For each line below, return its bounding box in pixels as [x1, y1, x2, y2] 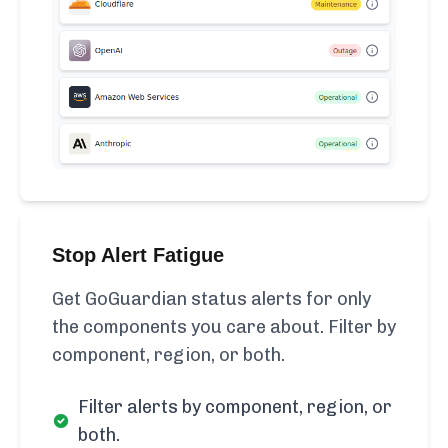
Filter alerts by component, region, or [77, 396, 392, 419]
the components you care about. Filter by [52, 316, 396, 339]
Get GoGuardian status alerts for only [52, 288, 371, 311]
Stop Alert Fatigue [52, 244, 224, 267]
